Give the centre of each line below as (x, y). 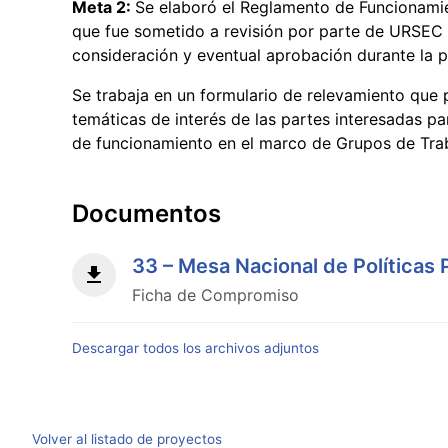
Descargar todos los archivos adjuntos (195, 347)
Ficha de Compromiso (215, 294)
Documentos (146, 213)
